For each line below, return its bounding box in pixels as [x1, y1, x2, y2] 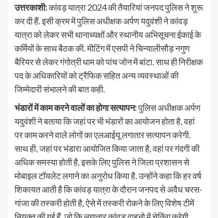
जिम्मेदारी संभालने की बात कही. [15, 84, 105, 95]
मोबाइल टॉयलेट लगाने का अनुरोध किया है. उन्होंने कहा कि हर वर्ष [15, 170, 201, 182]
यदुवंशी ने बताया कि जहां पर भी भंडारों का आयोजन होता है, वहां [15, 116, 195, 127]
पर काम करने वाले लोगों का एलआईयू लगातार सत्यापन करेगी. [15, 129, 191, 141]
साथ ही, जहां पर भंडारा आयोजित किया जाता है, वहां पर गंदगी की [15, 143, 200, 154]
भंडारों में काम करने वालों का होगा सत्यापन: [15, 102, 138, 113]
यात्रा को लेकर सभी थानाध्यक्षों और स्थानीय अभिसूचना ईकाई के [15, 29, 201, 40]
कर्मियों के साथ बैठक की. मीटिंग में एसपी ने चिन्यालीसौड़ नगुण [15, 43, 190, 54]
